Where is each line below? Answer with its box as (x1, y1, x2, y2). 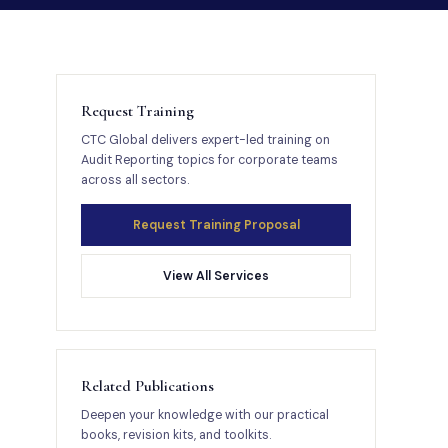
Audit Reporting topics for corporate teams (81, 152, 338, 168)
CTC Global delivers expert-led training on (81, 132, 330, 148)
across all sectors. (81, 172, 189, 188)
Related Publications (81, 376, 214, 396)
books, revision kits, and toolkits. (81, 427, 271, 443)
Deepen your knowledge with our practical (81, 407, 329, 423)
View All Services (163, 268, 269, 284)
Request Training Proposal (132, 217, 300, 233)
